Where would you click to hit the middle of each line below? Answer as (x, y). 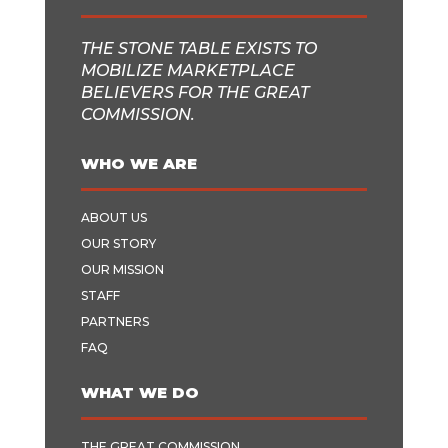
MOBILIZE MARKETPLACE (187, 70)
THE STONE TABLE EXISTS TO (198, 48)
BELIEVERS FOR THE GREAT (194, 92)
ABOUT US (113, 217)
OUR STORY (118, 243)
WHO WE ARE (138, 163)
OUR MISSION (122, 269)
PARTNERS (114, 321)
